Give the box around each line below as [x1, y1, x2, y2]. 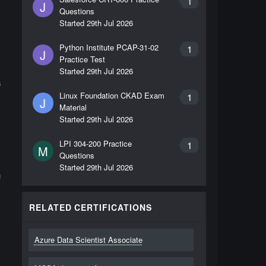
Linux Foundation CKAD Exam [59, 90, 164, 101]
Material [59, 102, 87, 113]
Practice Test [59, 53, 105, 65]
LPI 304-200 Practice [59, 138, 132, 149]
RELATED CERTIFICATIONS [28, 201, 153, 213]
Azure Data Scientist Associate [34, 234, 142, 245]
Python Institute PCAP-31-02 [59, 42, 159, 53]
